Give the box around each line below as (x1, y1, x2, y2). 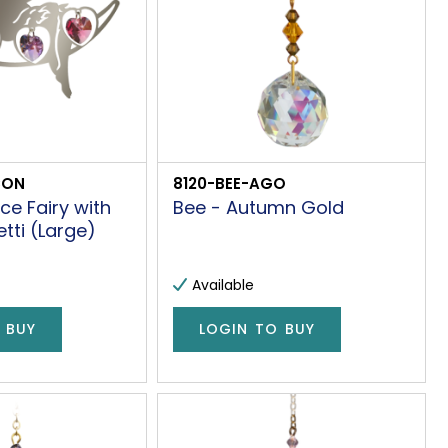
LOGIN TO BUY (198, 319, 315, 340)
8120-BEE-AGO (172, 172, 286, 194)
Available (191, 274, 254, 295)
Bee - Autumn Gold (172, 194, 344, 220)
